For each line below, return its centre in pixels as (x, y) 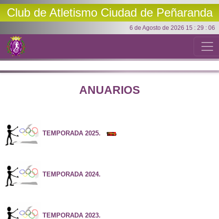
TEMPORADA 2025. (72, 133)
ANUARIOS (109, 90)
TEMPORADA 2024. (72, 175)
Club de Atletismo (54, 12)
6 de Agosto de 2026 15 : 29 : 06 (172, 28)
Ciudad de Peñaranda (156, 12)
